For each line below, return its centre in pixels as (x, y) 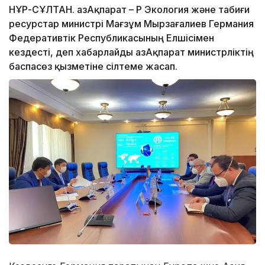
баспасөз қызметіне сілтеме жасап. (93, 67)
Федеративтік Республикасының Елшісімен (112, 38)
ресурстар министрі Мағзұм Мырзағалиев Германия (131, 24)
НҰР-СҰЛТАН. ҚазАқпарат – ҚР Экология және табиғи (129, 10)
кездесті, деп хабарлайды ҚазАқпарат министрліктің (131, 52)
